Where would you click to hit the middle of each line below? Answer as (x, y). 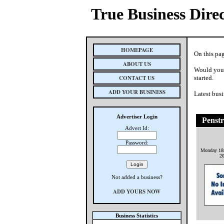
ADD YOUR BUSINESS (137, 92)
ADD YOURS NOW (137, 191)
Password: (137, 142)
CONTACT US (137, 78)
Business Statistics (137, 215)
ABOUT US (137, 64)
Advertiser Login (137, 116)
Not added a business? (137, 177)
